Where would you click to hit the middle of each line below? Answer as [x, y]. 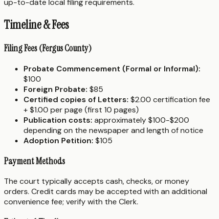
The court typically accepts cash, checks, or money [97, 181]
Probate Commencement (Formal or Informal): [112, 69]
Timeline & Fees [36, 25]
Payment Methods [34, 161]
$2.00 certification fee [169, 99]
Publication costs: [58, 120]
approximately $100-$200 [141, 120]
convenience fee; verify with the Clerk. [71, 202]
